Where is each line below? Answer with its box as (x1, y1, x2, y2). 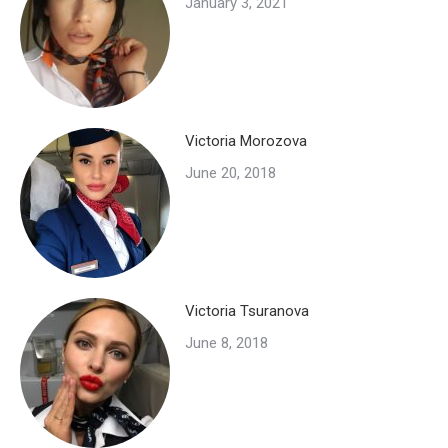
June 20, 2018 (185, 164, 276, 183)
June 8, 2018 (185, 334, 268, 353)
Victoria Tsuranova (185, 302, 309, 321)
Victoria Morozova (185, 132, 307, 151)
